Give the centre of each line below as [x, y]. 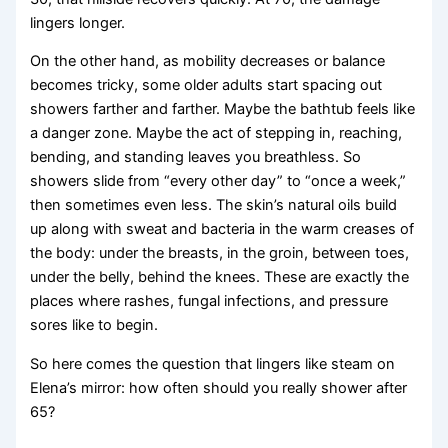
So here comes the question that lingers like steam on [213, 364]
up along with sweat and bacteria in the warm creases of [222, 229]
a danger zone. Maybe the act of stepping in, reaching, [216, 133]
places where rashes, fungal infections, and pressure [209, 301]
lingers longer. [78, 22]
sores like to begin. [94, 325]
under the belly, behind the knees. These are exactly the [220, 277]
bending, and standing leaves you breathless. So [196, 157]
